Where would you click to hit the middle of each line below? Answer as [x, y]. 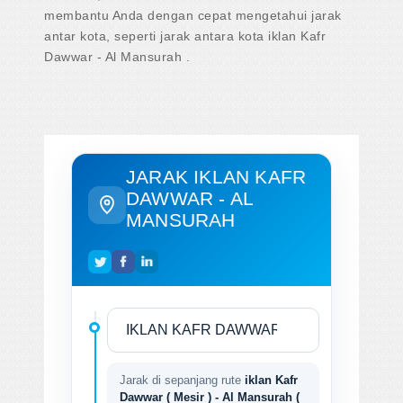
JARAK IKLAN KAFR [216, 176]
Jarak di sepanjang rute [182, 380]
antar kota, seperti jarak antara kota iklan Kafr [185, 36]
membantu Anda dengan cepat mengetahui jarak [193, 15]
